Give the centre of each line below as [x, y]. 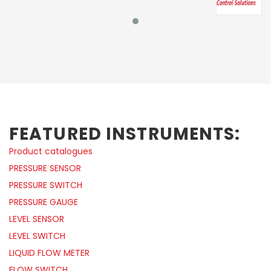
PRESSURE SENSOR [45, 168]
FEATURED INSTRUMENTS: [125, 134]
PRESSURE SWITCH [46, 185]
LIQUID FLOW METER [49, 253]
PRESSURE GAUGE [44, 202]
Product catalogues [51, 152]
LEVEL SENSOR [37, 219]
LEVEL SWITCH [37, 236]
